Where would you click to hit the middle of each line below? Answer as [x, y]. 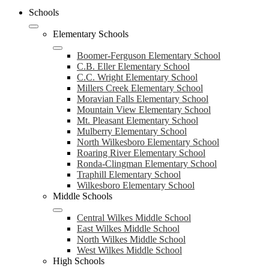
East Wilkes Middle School [128, 228]
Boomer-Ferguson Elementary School [149, 56]
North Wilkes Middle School [131, 239]
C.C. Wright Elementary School [137, 77]
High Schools [79, 261]
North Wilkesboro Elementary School [148, 142]
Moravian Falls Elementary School [143, 99]
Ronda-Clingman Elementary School [147, 164]
